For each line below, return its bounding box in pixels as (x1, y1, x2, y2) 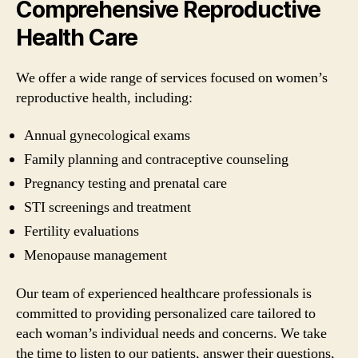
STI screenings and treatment (24, 198, 191, 217)
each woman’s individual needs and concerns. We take (16, 324, 327, 343)
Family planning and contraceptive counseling (24, 150, 288, 169)
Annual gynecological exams (24, 126, 190, 145)
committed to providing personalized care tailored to (16, 304, 316, 323)
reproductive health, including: (16, 88, 193, 107)
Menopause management (24, 246, 167, 265)
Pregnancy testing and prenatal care (24, 174, 227, 193)
